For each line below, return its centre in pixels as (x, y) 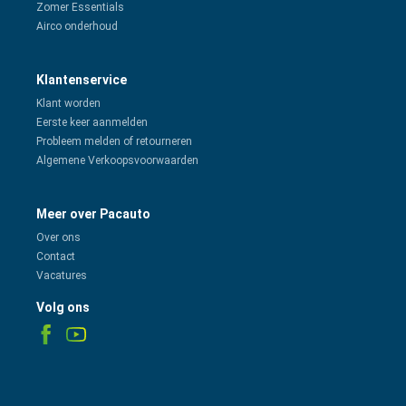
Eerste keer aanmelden (92, 123)
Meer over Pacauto (93, 214)
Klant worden (68, 104)
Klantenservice (82, 80)
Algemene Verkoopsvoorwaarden (117, 161)
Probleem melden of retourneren (114, 142)
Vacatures (62, 276)
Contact (56, 257)
